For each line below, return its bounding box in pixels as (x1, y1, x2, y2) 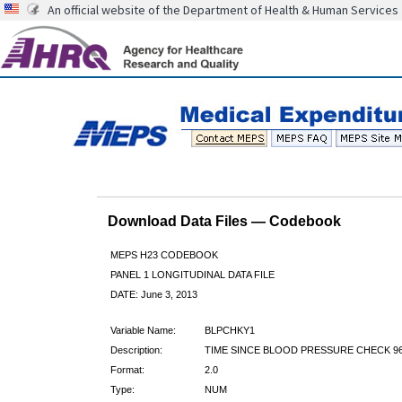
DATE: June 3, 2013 (109, 288, 197, 300)
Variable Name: (109, 324, 176, 336)
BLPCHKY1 (204, 324, 255, 336)
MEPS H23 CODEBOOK (109, 249, 218, 260)
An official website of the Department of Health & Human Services (48, 2, 398, 18)
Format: (109, 363, 144, 375)
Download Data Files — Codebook (107, 213, 341, 229)
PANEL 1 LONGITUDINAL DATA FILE (109, 268, 275, 280)
